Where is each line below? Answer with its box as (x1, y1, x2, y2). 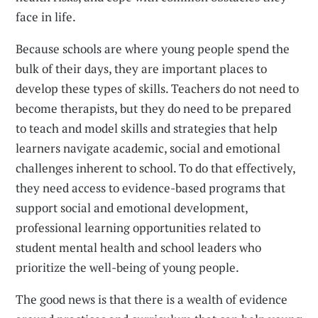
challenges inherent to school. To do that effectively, (16, 160, 296, 176)
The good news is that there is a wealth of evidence (16, 291, 288, 307)
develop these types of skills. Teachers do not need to (16, 80, 300, 97)
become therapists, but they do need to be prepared (16, 100, 292, 116)
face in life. (16, 9, 77, 25)
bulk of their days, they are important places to (16, 60, 268, 77)
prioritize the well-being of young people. (16, 259, 240, 275)
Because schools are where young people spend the (16, 40, 290, 57)
